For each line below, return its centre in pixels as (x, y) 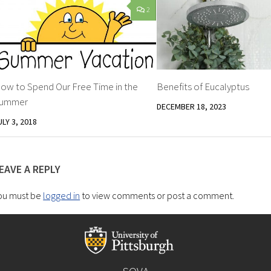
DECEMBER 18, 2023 (191, 106)
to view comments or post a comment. (157, 195)
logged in (62, 195)
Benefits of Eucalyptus (203, 86)
